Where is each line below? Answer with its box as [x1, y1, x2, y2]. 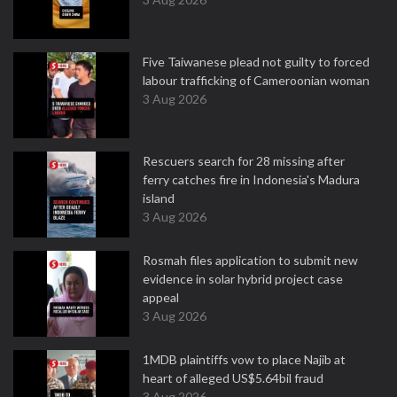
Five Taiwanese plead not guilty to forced [143, 54, 370, 69]
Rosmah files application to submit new [143, 253, 358, 268]
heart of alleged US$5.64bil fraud [143, 370, 323, 385]
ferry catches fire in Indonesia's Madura [143, 172, 360, 187]
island [143, 191, 175, 206]
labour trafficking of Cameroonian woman [143, 73, 370, 88]
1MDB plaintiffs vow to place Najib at [143, 352, 346, 367]
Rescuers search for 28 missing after [143, 153, 345, 168]
